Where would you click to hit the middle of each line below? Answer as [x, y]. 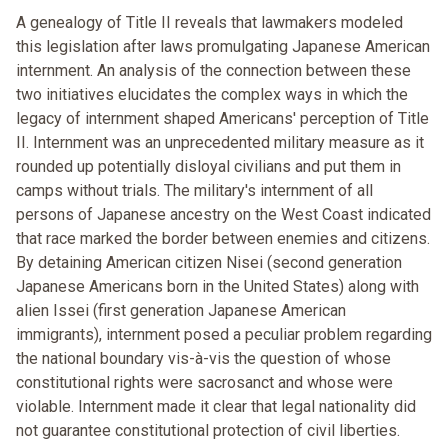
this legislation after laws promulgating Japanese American [223, 47]
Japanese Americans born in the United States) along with [217, 287]
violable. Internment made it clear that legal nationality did [216, 407]
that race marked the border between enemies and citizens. [223, 239]
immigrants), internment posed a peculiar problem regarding [224, 335]
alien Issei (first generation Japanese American [181, 311]
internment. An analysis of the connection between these [213, 71]
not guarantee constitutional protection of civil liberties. [208, 431]
